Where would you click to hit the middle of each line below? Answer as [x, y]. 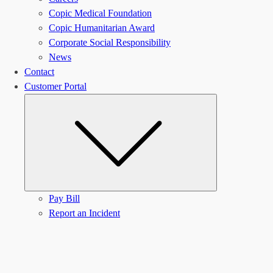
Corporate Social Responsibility [110, 42]
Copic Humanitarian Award [102, 28]
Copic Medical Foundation [100, 13]
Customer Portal [55, 86]
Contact [39, 72]
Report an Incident [84, 213]
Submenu [232, 100]
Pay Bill [64, 198]
